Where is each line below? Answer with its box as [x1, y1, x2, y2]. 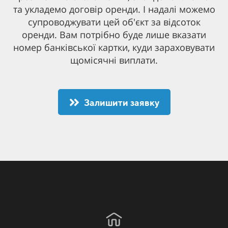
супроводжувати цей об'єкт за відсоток [27, 16, 201, 28]
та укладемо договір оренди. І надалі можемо [13, 3, 215, 16]
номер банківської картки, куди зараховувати [13, 41, 215, 54]
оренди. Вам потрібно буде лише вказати [22, 28, 206, 41]
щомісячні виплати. [70, 54, 158, 67]
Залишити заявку [83, 97, 159, 108]
